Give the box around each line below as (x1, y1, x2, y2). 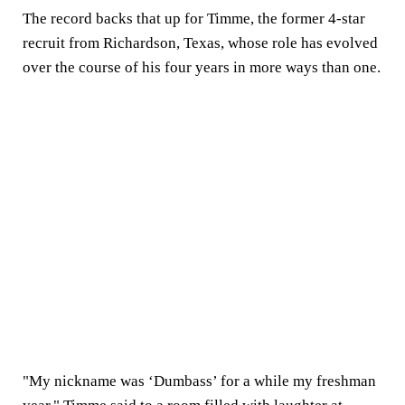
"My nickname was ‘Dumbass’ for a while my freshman (23, 372, 376, 390)
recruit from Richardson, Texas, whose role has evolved (23, 34, 378, 52)
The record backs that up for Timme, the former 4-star (23, 10, 365, 27)
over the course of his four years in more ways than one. (23, 59, 381, 76)
